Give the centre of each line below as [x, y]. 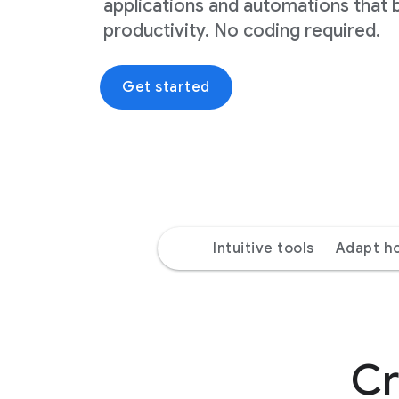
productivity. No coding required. [242, 30]
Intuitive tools [264, 249]
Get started [166, 87]
